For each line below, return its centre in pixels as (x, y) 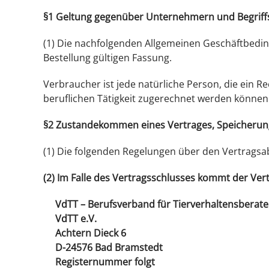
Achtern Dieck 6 (91, 233)
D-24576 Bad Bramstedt (109, 247)
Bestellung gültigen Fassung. (107, 58)
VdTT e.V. (76, 219)
